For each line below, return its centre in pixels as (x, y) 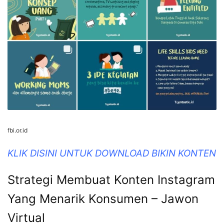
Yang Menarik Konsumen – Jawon (103, 198)
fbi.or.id (17, 130)
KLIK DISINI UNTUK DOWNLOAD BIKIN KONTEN (112, 153)
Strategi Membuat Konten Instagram (111, 179)
